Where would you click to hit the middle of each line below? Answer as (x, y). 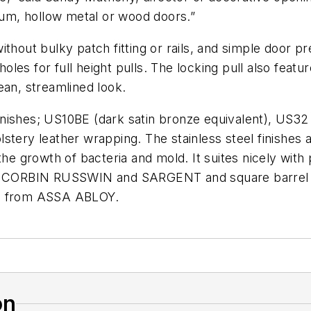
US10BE (67, 119)
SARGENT (171, 177)
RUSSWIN (83, 177)
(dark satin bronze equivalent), (183, 119)
